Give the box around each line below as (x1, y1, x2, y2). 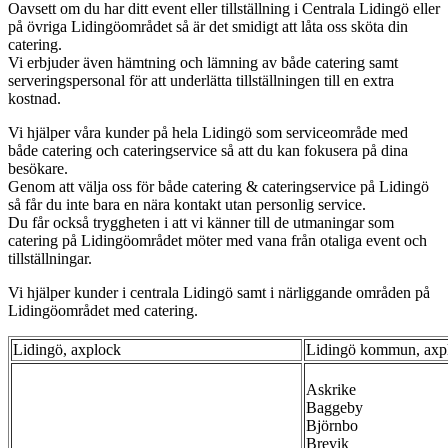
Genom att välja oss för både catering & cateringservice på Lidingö (8, 177, 429, 195)
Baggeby (306, 398, 363, 416)
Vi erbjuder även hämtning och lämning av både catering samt (8, 53, 398, 71)
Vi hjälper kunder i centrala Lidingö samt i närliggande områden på (8, 283, 430, 301)
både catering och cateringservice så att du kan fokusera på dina (8, 141, 408, 159)
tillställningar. (8, 249, 92, 267)
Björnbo (306, 416, 358, 434)
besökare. (8, 159, 72, 177)
